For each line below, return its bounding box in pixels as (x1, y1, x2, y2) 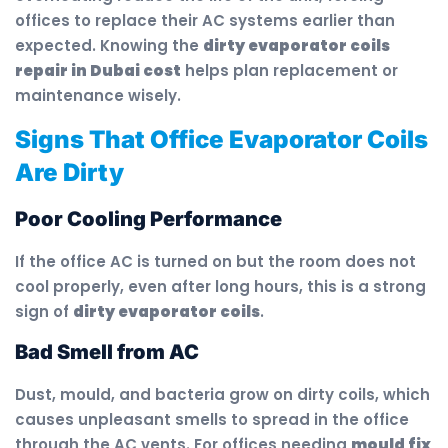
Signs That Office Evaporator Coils (15, 124, 428, 154)
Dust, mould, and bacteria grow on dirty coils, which (15, 384, 430, 406)
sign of (15, 300, 73, 322)
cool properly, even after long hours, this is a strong (15, 275, 426, 297)
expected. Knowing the (15, 35, 203, 57)
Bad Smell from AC (15, 340, 199, 365)
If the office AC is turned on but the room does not (15, 250, 416, 272)
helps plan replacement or (181, 60, 398, 82)
